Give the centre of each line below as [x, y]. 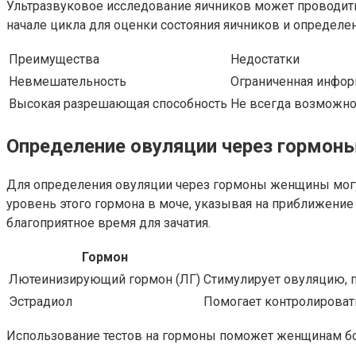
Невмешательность [68, 81]
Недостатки [265, 59]
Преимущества [54, 59]
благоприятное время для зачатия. [108, 223]
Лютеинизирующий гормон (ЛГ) [104, 280]
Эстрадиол [41, 302]
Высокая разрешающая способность [118, 103]
